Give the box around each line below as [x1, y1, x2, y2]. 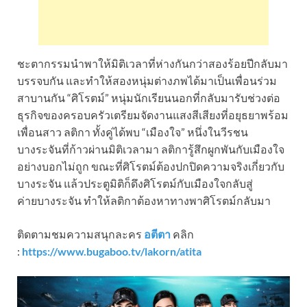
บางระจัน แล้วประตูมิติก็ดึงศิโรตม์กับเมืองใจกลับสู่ [17, 177, 253, 191]
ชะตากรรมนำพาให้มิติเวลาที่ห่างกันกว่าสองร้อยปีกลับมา [17, 57, 288, 71]
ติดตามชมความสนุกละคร [17, 228, 144, 241]
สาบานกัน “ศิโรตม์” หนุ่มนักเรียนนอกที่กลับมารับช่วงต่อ [17, 91, 280, 105]
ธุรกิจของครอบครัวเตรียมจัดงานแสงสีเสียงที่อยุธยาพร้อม [17, 108, 288, 122]
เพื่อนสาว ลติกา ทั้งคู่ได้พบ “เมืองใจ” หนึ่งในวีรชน [17, 125, 248, 139]
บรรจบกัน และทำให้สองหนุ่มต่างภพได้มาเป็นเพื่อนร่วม [17, 74, 277, 88]
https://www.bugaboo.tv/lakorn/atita [22, 245, 201, 258]
